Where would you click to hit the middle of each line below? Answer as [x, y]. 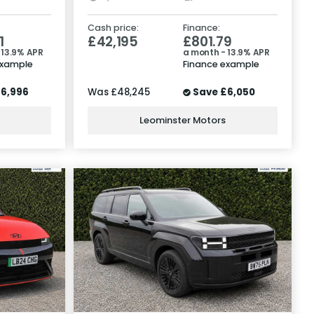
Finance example [221, 64]
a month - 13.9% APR [226, 52]
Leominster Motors [183, 120]
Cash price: [113, 27]
